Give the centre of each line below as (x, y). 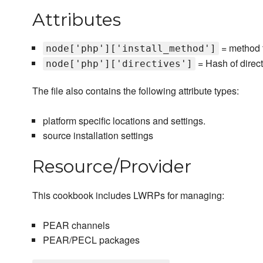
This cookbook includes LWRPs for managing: (128, 195)
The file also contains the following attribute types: (136, 91)
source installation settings (98, 136)
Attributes (77, 20)
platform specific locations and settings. (124, 121)
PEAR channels (76, 225)
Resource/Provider (112, 167)
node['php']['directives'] (119, 64)
